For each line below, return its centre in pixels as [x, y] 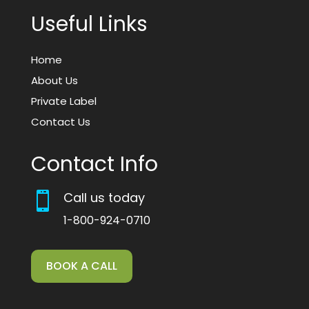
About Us [54, 80]
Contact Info [94, 164]
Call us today [104, 197]
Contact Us [60, 121]
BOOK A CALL [81, 266]
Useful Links [89, 24]
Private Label [63, 101]
